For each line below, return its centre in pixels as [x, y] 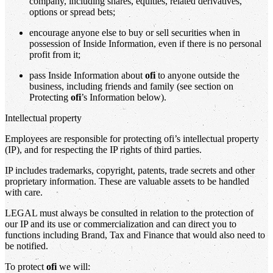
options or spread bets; [72, 12]
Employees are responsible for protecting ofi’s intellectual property [132, 138]
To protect [26, 266]
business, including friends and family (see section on [131, 86]
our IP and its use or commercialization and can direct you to [121, 224]
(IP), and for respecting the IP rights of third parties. [103, 149]
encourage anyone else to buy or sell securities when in [135, 32]
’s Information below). [124, 97]
